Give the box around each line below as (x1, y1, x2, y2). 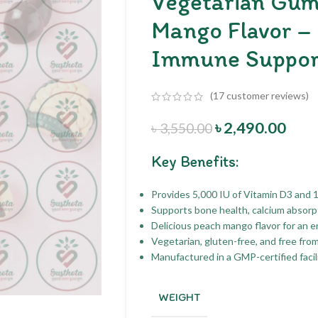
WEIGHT (158, 290, 200, 304)
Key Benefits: (150, 151, 239, 171)
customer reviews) (224, 89, 309, 102)
